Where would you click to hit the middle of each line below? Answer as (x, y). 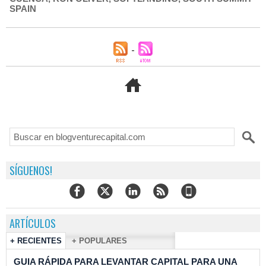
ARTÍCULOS (33, 223)
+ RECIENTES (36, 241)
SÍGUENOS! (31, 170)
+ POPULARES (99, 241)
